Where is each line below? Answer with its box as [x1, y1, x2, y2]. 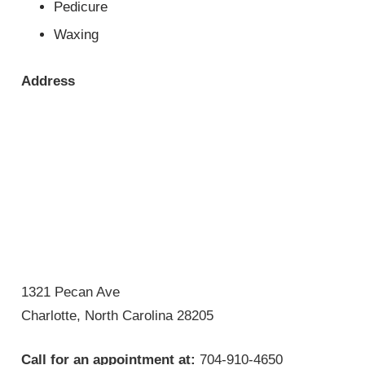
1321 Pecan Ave [21, 284, 121, 300]
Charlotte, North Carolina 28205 [21, 307, 214, 323]
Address [21, 73, 76, 90]
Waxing [54, 27, 99, 43]
